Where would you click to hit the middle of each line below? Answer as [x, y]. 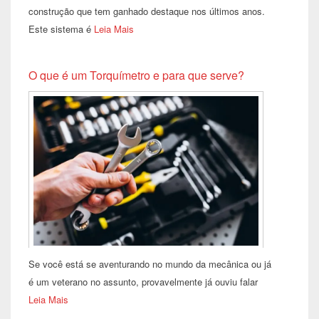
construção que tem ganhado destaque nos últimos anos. [147, 11]
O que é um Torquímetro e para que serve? [136, 75]
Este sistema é [61, 28]
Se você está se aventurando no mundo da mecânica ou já [150, 263]
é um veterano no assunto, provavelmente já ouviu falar [143, 281]
